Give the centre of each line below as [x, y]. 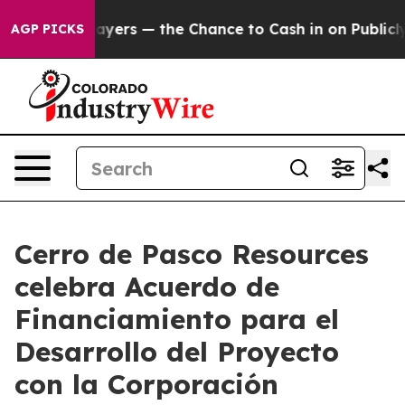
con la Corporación [146, 384]
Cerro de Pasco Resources [192, 254]
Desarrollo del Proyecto [177, 352]
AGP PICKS [47, 29]
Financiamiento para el [177, 319]
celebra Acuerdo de [147, 287]
